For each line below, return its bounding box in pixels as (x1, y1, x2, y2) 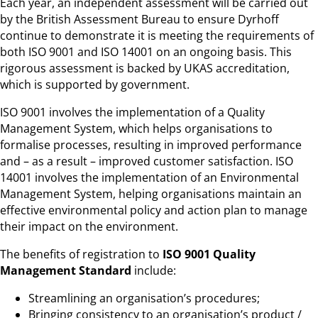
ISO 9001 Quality (163, 246, 256, 262)
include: (131, 262, 176, 278)
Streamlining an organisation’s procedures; (28, 290, 260, 306)
